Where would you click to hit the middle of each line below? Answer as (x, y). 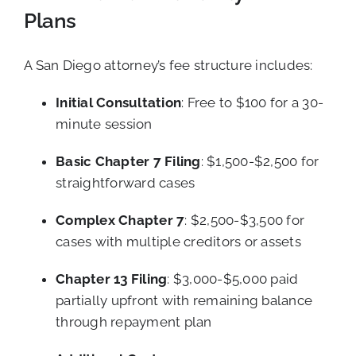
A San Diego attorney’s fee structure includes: (168, 66)
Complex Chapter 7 (120, 221)
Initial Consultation (119, 103)
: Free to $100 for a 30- (253, 103)
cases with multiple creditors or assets (178, 242)
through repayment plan (134, 322)
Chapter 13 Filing (112, 279)
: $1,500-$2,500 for (260, 162)
